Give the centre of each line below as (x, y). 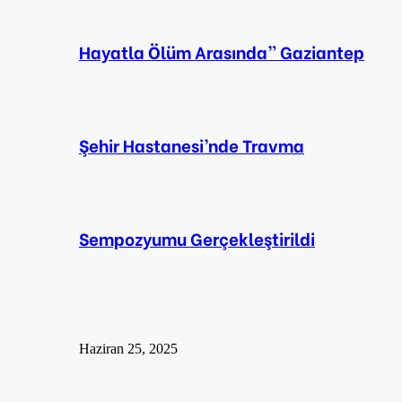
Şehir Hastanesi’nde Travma (192, 144)
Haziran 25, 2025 (128, 348)
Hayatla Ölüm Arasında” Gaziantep (222, 51)
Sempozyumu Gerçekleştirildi (197, 238)
